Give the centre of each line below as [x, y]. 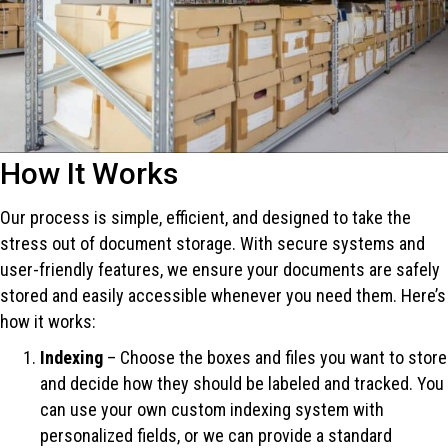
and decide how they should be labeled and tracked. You [242, 383]
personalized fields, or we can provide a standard [216, 435]
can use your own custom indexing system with [212, 409]
